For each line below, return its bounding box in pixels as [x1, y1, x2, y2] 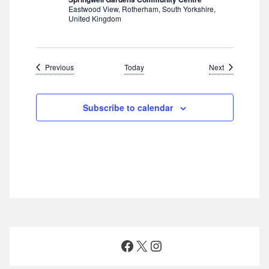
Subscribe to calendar [83, 101, 173, 113]
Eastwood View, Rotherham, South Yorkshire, [68, 4, 216, 14]
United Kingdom [68, 13, 121, 23]
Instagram [148, 236, 217, 254]
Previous [44, 62, 74, 72]
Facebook [119, 236, 186, 254]
